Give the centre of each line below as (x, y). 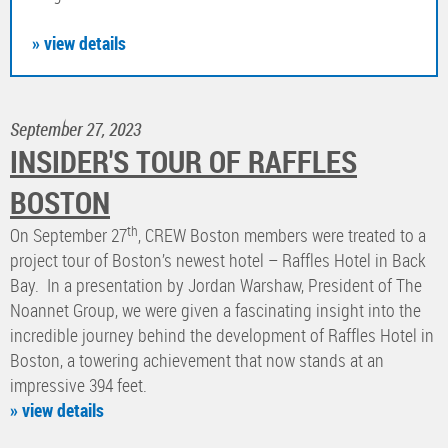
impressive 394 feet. (80, 385)
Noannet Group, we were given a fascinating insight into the (215, 310)
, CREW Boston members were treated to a (282, 235)
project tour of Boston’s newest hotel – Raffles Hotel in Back (218, 260)
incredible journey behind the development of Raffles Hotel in (222, 335)
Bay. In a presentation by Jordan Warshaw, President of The (216, 285)
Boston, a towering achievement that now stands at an (197, 360)
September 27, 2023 (75, 129)
